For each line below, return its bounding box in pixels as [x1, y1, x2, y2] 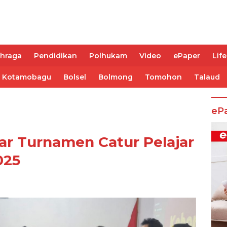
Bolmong [98, 72, 133, 82]
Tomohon [145, 72, 182, 82]
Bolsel [63, 72, 86, 82]
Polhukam [89, 51, 127, 61]
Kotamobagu [2, 72, 51, 82]
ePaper [173, 51, 200, 61]
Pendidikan [34, 51, 77, 61]
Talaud [194, 72, 220, 82]
